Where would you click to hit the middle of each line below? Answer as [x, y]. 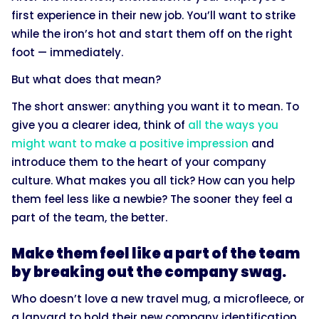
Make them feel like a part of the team [156, 254]
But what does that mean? [86, 80]
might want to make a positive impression [130, 144]
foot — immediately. [67, 53]
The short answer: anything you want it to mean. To [155, 107]
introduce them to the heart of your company [139, 162]
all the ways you [233, 125]
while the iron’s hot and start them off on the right [152, 34]
